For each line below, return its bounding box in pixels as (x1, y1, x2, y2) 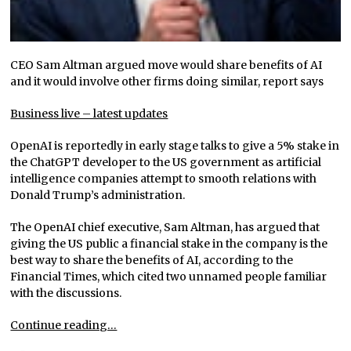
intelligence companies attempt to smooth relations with (10, 171, 317, 186)
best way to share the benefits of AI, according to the (10, 252, 294, 267)
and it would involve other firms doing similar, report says (10, 74, 324, 89)
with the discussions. (10, 285, 122, 300)
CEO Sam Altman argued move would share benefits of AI (10, 57, 323, 72)
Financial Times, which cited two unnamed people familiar (10, 269, 327, 284)
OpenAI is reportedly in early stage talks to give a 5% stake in (10, 138, 340, 153)
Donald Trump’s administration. (10, 187, 186, 202)
